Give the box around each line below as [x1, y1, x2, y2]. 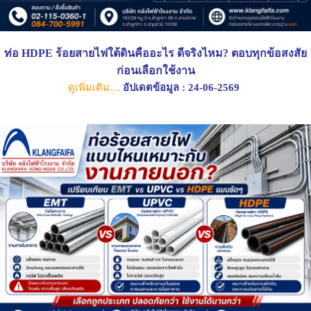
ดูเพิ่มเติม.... [68, 82, 121, 94]
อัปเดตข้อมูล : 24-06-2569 [123, 82, 239, 94]
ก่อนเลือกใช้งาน [116, 65, 195, 77]
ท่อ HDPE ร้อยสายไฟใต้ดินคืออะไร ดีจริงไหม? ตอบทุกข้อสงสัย [4, 47, 307, 60]
